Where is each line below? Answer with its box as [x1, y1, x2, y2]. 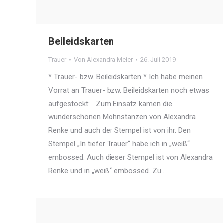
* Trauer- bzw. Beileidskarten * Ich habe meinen [48, 72, 203, 82]
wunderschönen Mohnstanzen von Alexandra [48, 112, 196, 122]
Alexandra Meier [87, 56, 133, 64]
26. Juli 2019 [140, 56, 176, 64]
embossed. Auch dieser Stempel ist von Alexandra [48, 153, 213, 162]
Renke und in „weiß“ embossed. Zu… [48, 166, 166, 176]
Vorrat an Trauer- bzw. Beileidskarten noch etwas [48, 86, 209, 95]
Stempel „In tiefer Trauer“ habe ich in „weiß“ [48, 139, 190, 149]
